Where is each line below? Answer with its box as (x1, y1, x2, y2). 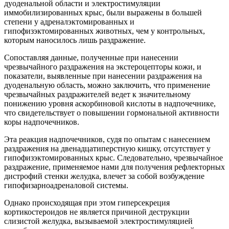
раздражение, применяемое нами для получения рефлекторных (4, 162, 225, 171)
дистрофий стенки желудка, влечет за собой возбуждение (4, 171, 204, 180)
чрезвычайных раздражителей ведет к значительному (4, 89, 191, 99)
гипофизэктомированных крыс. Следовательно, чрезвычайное (4, 153, 223, 162)
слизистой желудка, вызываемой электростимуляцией (4, 216, 193, 225)
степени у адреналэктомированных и (4, 17, 134, 26)
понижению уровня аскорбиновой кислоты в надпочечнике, (4, 99, 216, 108)
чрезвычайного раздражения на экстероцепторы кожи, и (4, 62, 201, 71)
